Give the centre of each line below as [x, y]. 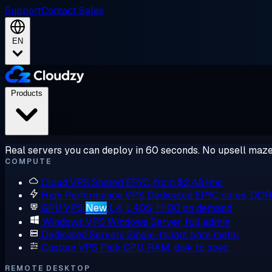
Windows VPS [74, 222]
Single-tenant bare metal [183, 235]
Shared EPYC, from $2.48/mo [157, 182]
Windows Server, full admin [169, 222]
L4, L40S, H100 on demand [171, 208]
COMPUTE [28, 161]
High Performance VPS [93, 195]
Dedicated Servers [83, 235]
